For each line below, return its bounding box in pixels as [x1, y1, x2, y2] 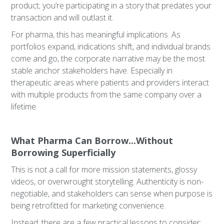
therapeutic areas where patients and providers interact [11, 77, 209, 88]
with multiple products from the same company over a [11, 89, 202, 100]
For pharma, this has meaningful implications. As [11, 29, 181, 40]
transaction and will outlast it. [11, 12, 114, 23]
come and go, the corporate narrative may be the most [11, 53, 205, 64]
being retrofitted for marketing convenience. [11, 200, 166, 211]
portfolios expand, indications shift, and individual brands [11, 41, 211, 52]
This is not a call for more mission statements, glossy [11, 164, 197, 175]
